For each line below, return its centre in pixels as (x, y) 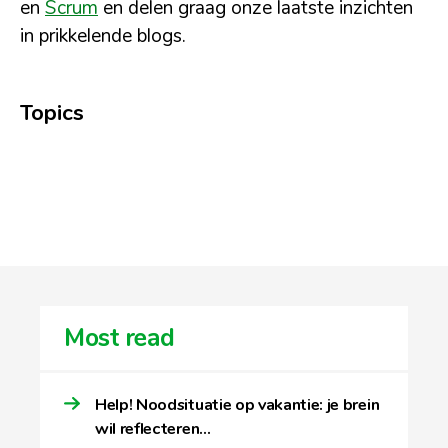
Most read (119, 337)
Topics (52, 112)
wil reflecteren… (153, 428)
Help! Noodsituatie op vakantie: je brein (237, 404)
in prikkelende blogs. (103, 35)
